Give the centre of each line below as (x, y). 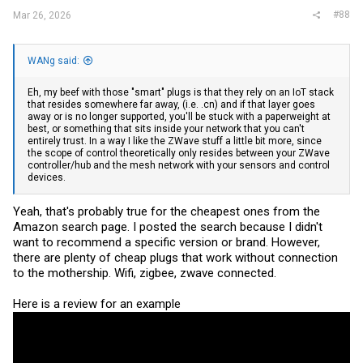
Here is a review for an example (97, 303)
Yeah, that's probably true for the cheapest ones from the (167, 211)
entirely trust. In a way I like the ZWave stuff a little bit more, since (175, 141)
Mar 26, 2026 (42, 15)
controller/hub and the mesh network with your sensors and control (179, 166)
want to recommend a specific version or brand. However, (167, 242)
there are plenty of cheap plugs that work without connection (175, 257)
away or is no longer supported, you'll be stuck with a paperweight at (179, 117)
